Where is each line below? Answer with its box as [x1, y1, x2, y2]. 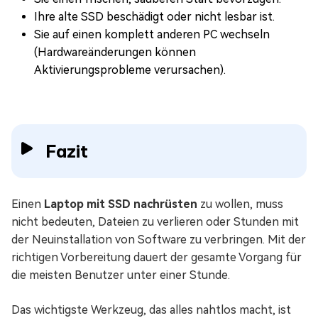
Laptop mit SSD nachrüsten [44, 197, 197, 211]
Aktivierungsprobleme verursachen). [34, 62, 226, 77]
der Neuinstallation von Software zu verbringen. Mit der [11, 232, 306, 246]
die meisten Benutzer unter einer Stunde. [11, 268, 230, 282]
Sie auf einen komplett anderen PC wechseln [34, 27, 270, 41]
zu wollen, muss [197, 197, 283, 211]
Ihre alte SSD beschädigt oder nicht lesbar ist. [34, 9, 275, 23]
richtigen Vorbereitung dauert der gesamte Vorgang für [11, 250, 302, 264]
